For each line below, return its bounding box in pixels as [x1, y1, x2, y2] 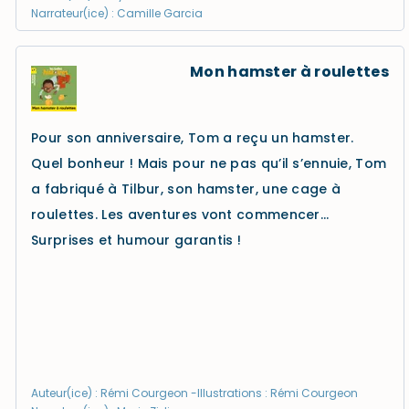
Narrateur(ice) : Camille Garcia [31, 5, 203, 21]
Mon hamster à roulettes [190, 61, 389, 82]
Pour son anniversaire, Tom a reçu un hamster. [31, 129, 354, 147]
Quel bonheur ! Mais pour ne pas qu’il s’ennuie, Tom [31, 154, 387, 173]
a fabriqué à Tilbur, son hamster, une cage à [31, 180, 341, 198]
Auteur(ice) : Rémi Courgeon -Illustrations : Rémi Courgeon [31, 385, 358, 401]
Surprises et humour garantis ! [31, 231, 242, 249]
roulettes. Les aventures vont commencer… [31, 205, 329, 224]
